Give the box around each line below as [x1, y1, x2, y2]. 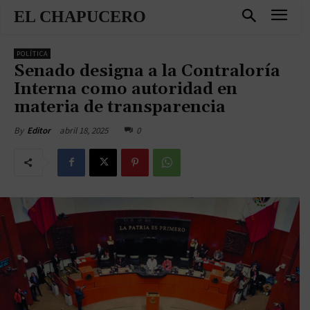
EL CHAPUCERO [14, 8, 146, 26]
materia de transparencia [14, 96, 226, 118]
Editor [27, 124, 51, 136]
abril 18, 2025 [60, 124, 108, 136]
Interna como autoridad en [14, 78, 237, 100]
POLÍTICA [17, 48, 48, 58]
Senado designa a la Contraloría [14, 60, 280, 82]
